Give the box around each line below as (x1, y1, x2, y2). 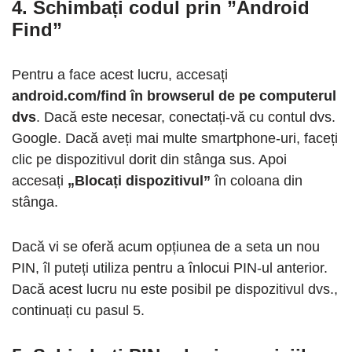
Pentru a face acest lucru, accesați (12, 66, 228, 82)
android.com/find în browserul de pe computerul (12, 87, 336, 104)
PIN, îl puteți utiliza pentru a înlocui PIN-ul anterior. (12, 259, 328, 276)
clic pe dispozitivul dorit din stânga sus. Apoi (12, 151, 287, 167)
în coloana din (211, 172, 302, 189)
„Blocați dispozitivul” (64, 172, 211, 189)
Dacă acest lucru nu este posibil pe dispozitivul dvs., (12, 280, 338, 297)
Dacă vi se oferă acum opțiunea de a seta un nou (12, 238, 320, 255)
